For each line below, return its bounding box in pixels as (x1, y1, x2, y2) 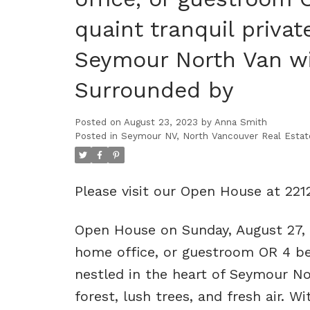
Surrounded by (74, 77, 234, 104)
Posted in (74, 131, 118, 142)
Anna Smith (214, 117, 267, 128)
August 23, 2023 (123, 117, 198, 128)
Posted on (74, 117, 124, 128)
